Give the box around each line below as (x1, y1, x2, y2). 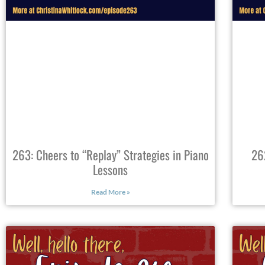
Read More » (91, 187, 130, 196)
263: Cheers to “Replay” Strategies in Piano (12, 145, 209, 164)
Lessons (93, 160, 128, 179)
